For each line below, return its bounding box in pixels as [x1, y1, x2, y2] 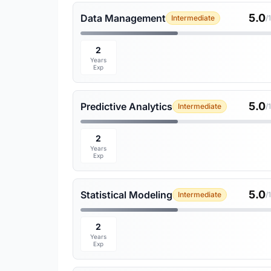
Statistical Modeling [80, 189, 172, 201]
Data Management [80, 12, 166, 24]
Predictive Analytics [80, 100, 172, 113]
